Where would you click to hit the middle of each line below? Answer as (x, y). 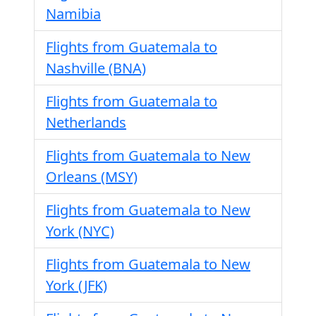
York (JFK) (77, 285)
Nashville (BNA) (96, 68)
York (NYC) (80, 231)
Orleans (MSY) (92, 177)
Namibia (73, 14)
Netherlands (86, 122)
